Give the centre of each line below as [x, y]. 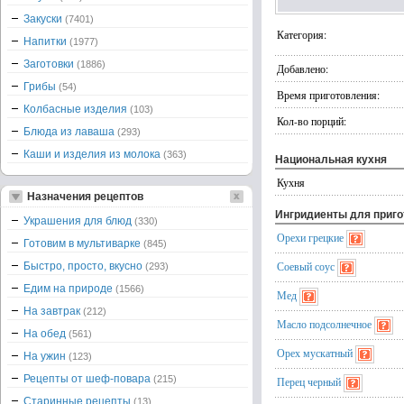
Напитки [46, 41]
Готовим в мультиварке [83, 243]
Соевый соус [306, 266]
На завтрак [53, 311]
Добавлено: [303, 69]
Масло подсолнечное [324, 324]
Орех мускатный [315, 353]
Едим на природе [69, 289]
